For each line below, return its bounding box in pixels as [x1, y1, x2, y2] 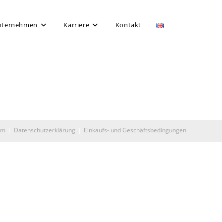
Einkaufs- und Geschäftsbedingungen [84, 126, 186, 134]
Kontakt [115, 20, 141, 29]
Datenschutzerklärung [14, 126, 75, 134]
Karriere [63, 20, 90, 29]
